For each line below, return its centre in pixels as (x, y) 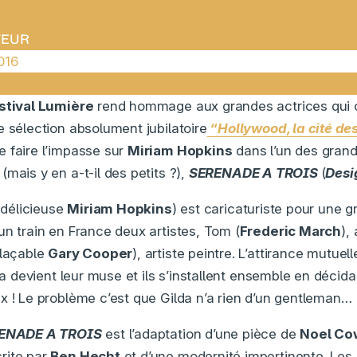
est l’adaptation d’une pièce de (201, 333)
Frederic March (290, 231)
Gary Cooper (90, 253)
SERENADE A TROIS (255, 173)
